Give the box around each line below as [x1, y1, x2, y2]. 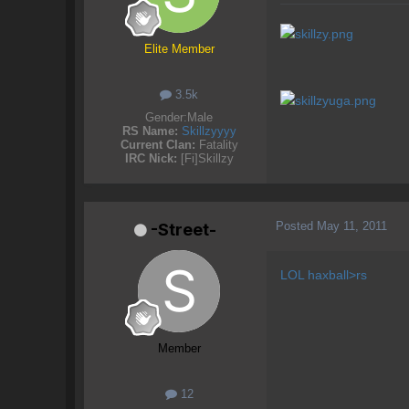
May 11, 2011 [317, 219, 387, 234]
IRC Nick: [124, 151, 177, 165]
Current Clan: [120, 137, 195, 152]
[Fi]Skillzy [176, 151, 234, 165]
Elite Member [143, 41, 215, 56]
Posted [276, 219, 317, 234]
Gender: [145, 110, 187, 124]
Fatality [194, 137, 238, 152]
